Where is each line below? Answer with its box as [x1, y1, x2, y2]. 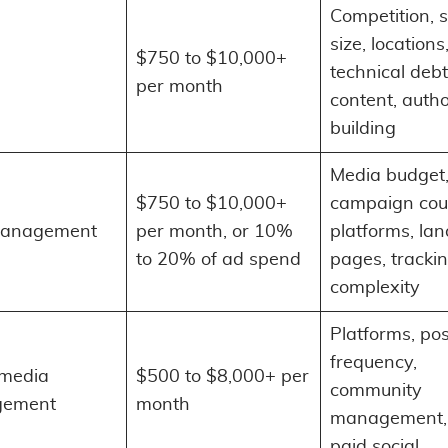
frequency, [330, 353, 417, 372]
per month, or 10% [136, 222, 293, 241]
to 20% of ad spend [136, 250, 301, 269]
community [330, 381, 422, 400]
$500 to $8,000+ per [136, 367, 309, 386]
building [330, 119, 396, 138]
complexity [330, 278, 420, 297]
